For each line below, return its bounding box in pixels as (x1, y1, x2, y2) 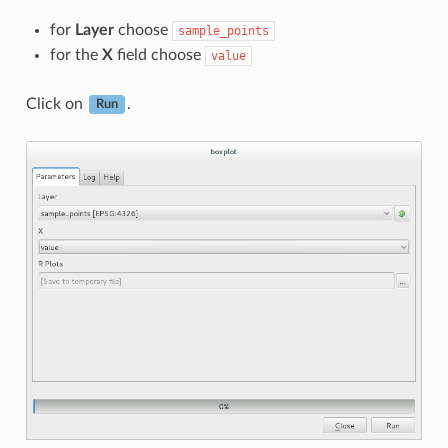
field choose (112, 46, 205, 63)
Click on (25, 95, 87, 112)
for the (49, 46, 102, 63)
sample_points (177, 23, 269, 38)
